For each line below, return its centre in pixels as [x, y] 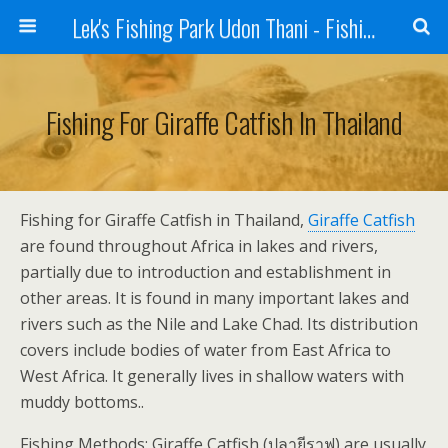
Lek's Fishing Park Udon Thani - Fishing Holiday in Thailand [368, 27]
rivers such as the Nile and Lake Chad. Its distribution [219, 324]
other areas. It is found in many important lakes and [214, 298]
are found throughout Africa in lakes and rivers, [199, 246]
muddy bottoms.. [82, 402]
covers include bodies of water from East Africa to [205, 350]
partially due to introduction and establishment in [205, 272]
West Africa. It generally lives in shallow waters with [212, 376]
